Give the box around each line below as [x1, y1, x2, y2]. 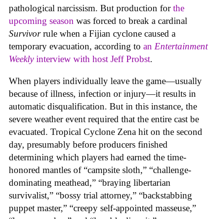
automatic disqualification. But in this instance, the [9, 101, 197, 111]
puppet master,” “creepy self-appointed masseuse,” [9, 202, 196, 213]
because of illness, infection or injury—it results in [9, 88, 196, 99]
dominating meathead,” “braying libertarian [9, 177, 171, 188]
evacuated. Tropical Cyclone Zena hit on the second [9, 126, 202, 137]
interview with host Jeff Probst [36, 54, 150, 65]
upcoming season [9, 16, 74, 26]
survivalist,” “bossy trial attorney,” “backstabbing [9, 190, 192, 200]
